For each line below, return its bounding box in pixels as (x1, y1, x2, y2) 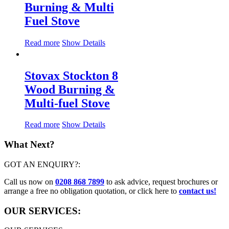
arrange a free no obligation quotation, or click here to (4, 186, 179, 195)
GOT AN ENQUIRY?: (4, 159, 80, 169)
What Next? (4, 139, 55, 150)
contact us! (179, 186, 216, 195)
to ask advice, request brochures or (104, 177, 218, 186)
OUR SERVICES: (4, 205, 81, 216)
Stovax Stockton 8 (25, 68, 118, 82)
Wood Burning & (25, 82, 115, 96)
